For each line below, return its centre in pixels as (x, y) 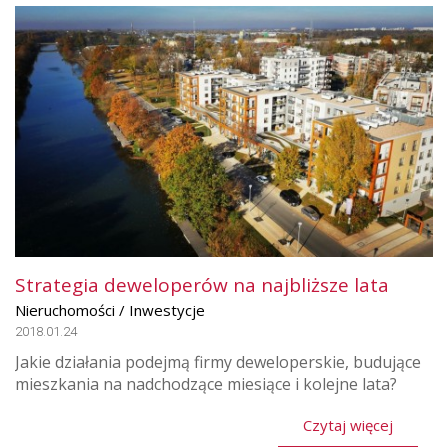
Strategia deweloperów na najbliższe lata (202, 285)
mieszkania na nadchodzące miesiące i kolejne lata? (206, 384)
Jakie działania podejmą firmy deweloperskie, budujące (218, 362)
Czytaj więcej (348, 425)
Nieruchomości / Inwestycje (110, 310)
